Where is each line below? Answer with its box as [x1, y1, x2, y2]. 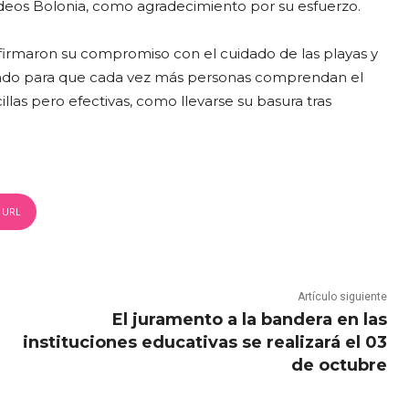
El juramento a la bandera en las [111, 309, 387, 330]
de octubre [290, 355, 387, 376]
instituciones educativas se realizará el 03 [22, 332, 387, 353]
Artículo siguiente [297, 290, 387, 304]
